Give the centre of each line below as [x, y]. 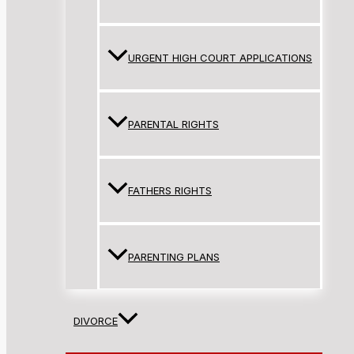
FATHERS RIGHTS [170, 191]
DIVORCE [96, 321]
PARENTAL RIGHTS [173, 124]
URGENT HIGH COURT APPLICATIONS [220, 58]
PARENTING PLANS [174, 257]
